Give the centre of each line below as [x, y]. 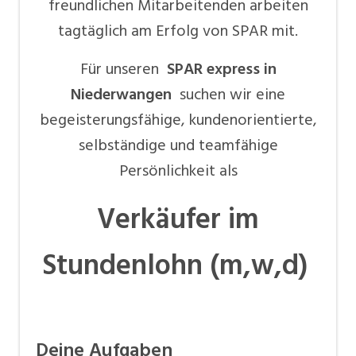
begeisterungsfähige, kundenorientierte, [178, 120]
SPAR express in [219, 69]
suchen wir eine [232, 94]
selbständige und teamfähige [178, 145]
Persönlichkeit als [178, 170]
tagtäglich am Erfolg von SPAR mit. [178, 31]
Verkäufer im [178, 219]
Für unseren [121, 69]
